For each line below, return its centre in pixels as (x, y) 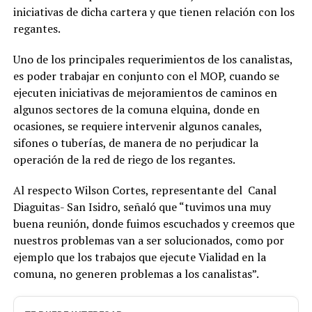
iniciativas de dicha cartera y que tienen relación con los (154, 12)
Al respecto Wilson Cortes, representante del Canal (145, 190)
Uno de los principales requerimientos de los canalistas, (154, 59)
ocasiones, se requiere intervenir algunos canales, (137, 126)
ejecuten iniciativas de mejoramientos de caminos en (145, 93)
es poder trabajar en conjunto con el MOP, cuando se (146, 76)
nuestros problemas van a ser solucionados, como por (148, 240)
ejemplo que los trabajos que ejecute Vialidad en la (139, 257)
